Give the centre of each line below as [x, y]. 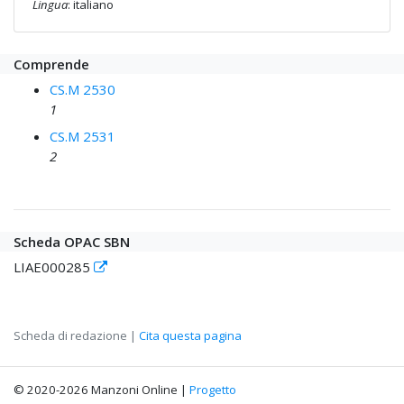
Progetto [213, 390]
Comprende [51, 64]
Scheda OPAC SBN [72, 242]
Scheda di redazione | [76, 336]
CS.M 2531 [83, 137]
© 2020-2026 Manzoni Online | [101, 390]
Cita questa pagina [190, 336]
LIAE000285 [54, 267]
